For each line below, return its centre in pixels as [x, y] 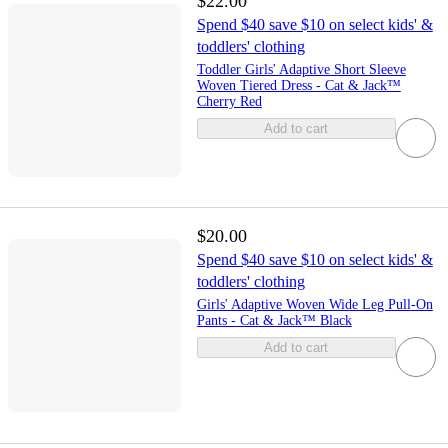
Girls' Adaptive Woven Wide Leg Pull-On [314, 305]
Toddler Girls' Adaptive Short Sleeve [301, 70]
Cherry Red [229, 102]
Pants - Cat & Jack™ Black [274, 321]
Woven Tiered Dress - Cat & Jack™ [298, 86]
